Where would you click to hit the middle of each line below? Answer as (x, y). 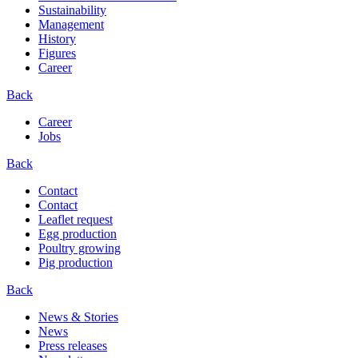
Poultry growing (80, 249)
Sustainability (72, 10)
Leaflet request (76, 220)
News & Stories (78, 317)
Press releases (73, 346)
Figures (57, 54)
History (57, 39)
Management (71, 25)
